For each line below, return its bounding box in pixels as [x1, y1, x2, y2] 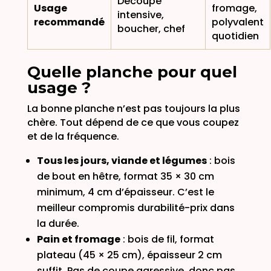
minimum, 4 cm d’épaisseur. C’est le [36, 184, 214, 199]
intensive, [117, 7, 164, 22]
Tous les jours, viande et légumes [36, 153, 207, 168]
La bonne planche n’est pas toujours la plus [27, 101, 240, 116]
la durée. [36, 216, 79, 230]
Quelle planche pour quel [27, 62, 237, 82]
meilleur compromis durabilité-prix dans [36, 200, 235, 215]
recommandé [33, 15, 105, 29]
